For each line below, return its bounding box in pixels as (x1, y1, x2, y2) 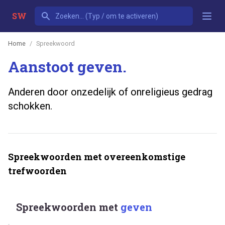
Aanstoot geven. (8, 56, 127, 76)
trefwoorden (8, 164, 67, 177)
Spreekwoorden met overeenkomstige (8, 150, 185, 163)
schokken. (8, 99, 52, 112)
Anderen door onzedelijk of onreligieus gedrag (8, 85, 212, 98)
